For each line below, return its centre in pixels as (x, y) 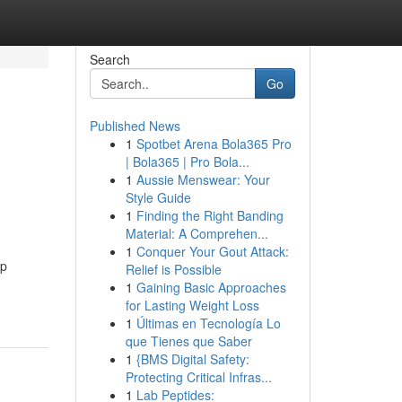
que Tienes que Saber (188, 341)
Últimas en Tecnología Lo (208, 323)
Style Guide (158, 197)
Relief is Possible (173, 269)
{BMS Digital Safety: (192, 359)
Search (109, 59)
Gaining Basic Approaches (211, 287)
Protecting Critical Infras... (198, 377)
